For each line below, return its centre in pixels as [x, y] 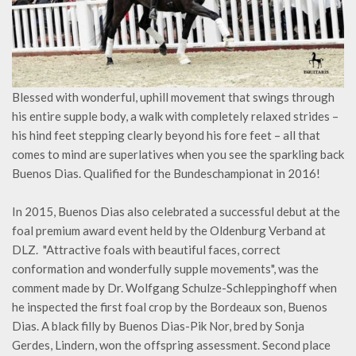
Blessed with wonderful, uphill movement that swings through [173, 97]
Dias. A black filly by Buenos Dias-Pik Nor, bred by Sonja [158, 326]
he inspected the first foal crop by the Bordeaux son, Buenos [170, 307]
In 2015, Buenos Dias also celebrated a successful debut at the [176, 212]
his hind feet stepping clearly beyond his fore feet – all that [166, 135]
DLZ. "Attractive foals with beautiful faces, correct [146, 250]
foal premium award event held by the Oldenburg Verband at [169, 231]
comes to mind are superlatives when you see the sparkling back [178, 155]
